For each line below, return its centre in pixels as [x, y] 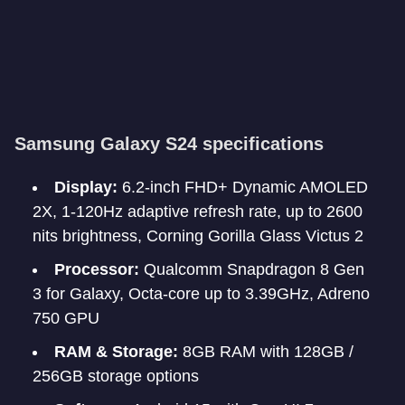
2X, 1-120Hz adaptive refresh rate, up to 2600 [198, 212]
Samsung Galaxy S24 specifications [169, 144]
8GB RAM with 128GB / [266, 352]
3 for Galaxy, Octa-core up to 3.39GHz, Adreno [201, 294]
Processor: [97, 269]
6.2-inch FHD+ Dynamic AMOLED [243, 187]
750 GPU [66, 318]
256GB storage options [116, 376]
